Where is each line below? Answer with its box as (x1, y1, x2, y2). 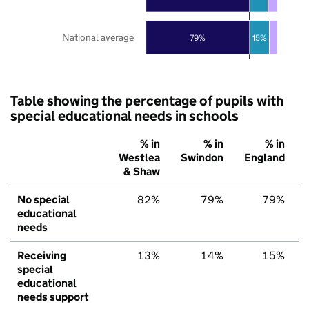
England (244, 150, 285, 164)
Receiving (17, 248, 66, 262)
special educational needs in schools (10, 107, 239, 124)
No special (17, 192, 70, 206)
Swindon (181, 150, 223, 164)
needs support (17, 290, 89, 303)
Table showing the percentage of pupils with (10, 92, 283, 109)
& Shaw (123, 164, 160, 178)
